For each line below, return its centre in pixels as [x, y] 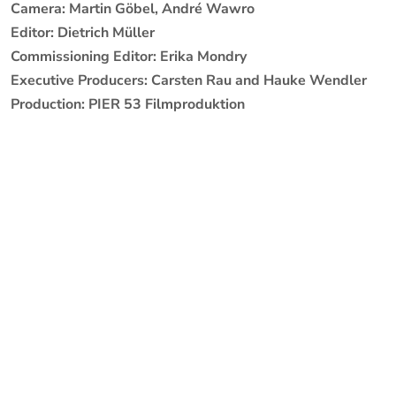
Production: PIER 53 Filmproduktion [127, 104]
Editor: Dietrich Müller [82, 33]
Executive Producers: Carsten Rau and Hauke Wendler [188, 80]
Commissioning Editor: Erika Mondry [128, 57]
